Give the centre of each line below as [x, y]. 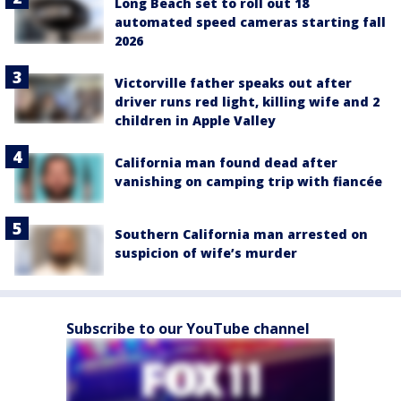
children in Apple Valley [195, 120]
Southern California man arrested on [241, 235]
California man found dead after [226, 162]
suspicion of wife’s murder [206, 253]
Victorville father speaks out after [233, 83]
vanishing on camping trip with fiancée [248, 181]
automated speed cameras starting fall [250, 22]
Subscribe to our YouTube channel [188, 328]
